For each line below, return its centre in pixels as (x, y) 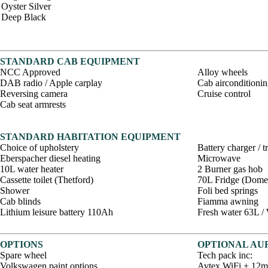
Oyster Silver (26, 6)
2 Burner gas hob (230, 169)
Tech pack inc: (225, 255)
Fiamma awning (228, 201)
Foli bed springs (228, 191)
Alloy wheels (223, 72)
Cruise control (224, 94)
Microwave (219, 158)
